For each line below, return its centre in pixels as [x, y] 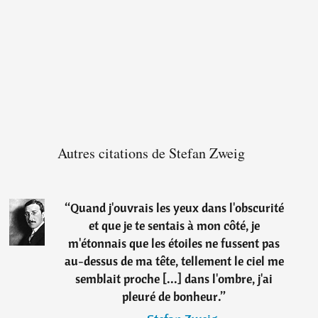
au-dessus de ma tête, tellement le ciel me [174, 261]
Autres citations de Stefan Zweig [152, 153]
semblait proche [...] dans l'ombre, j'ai [174, 279]
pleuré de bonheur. [172, 297]
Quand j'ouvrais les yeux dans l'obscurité [177, 208]
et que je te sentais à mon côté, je [174, 226]
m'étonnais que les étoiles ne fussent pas [174, 243]
